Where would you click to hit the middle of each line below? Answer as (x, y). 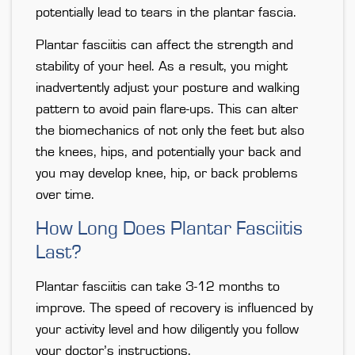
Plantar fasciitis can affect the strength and (164, 46)
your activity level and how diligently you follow (167, 330)
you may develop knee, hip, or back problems (167, 174)
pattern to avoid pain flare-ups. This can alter (167, 110)
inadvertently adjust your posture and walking (168, 88)
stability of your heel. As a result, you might (162, 67)
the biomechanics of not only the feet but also (170, 131)
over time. (65, 195)
